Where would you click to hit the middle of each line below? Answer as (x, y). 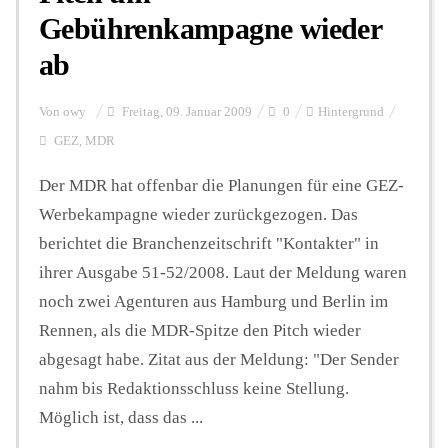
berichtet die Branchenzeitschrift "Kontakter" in (209, 243)
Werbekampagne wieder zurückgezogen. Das (198, 214)
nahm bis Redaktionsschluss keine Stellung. (194, 388)
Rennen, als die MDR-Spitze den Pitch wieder (200, 330)
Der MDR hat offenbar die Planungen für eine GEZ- (221, 185)
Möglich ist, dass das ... (121, 417)
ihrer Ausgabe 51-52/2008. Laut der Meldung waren (223, 272)
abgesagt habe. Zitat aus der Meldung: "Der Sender (219, 359)
